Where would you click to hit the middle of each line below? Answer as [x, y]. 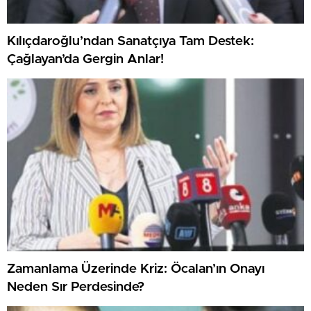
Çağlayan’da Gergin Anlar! [85, 59]
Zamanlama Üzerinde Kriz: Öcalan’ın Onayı [136, 269]
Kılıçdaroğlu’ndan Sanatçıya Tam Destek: [131, 41]
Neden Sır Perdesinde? [76, 287]
